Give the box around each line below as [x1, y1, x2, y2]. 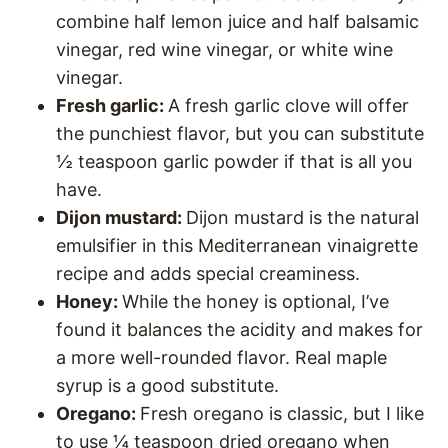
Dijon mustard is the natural [186, 207, 419, 229]
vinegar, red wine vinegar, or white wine [56, 39, 393, 61]
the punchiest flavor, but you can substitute [56, 123, 424, 145]
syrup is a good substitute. [56, 375, 279, 397]
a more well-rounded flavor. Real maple [56, 347, 387, 369]
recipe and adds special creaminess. [56, 263, 365, 285]
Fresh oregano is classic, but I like [140, 403, 424, 425]
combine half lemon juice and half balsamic [56, 11, 419, 33]
